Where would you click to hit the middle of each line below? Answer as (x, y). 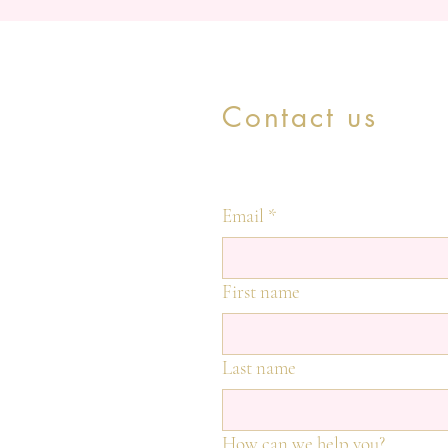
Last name (259, 367)
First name (261, 291)
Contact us (300, 116)
